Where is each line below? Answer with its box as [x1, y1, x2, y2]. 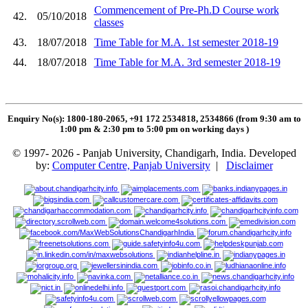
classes [93, 16, 124, 28]
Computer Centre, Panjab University [52, 159, 210, 172]
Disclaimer [225, 159, 273, 172]
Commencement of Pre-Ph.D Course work [93, 3, 279, 16]
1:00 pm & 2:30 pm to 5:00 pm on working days [59, 124, 246, 135]
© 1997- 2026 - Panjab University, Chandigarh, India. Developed [12, 147, 296, 159]
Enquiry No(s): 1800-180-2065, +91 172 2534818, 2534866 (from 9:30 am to [7, 114, 301, 124]
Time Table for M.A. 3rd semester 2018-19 [93, 56, 280, 68]
